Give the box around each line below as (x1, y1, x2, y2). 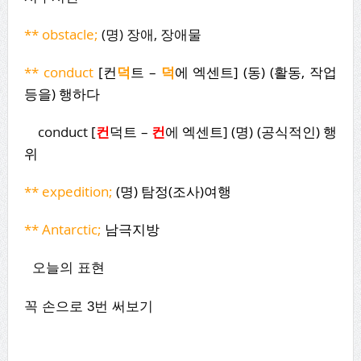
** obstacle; (23, 24, 98, 44)
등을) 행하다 (23, 84, 100, 103)
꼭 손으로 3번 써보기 (23, 298, 153, 314)
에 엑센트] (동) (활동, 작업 (174, 62, 338, 81)
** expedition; (23, 181, 113, 201)
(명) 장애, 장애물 (98, 24, 201, 44)
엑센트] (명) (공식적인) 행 (178, 122, 338, 141)
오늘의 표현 (23, 259, 113, 276)
